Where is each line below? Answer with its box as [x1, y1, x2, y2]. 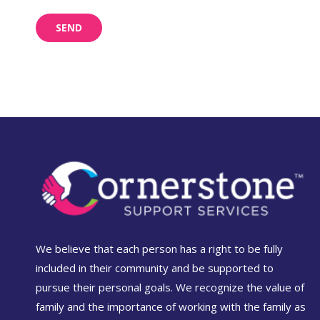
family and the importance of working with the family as [36, 299, 306, 314]
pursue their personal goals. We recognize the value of [36, 279, 304, 294]
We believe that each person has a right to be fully [36, 241, 283, 256]
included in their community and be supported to [36, 260, 274, 275]
